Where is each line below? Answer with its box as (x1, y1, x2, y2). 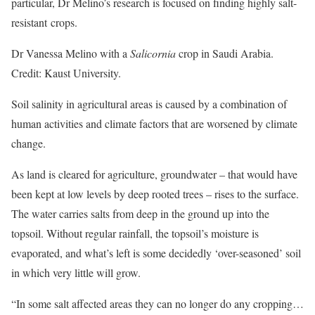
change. (11, 135, 46, 150)
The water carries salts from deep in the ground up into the (11, 205, 269, 221)
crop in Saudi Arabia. (179, 45, 274, 60)
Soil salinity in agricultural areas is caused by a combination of (11, 96, 287, 111)
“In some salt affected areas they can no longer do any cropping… (11, 295, 304, 311)
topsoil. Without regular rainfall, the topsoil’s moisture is (11, 225, 259, 240)
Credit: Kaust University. (11, 65, 121, 80)
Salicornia (130, 45, 179, 60)
